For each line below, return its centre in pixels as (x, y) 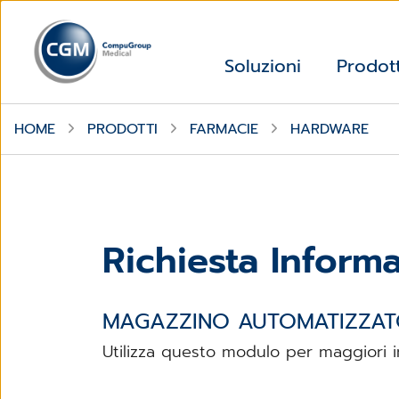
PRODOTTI (122, 129)
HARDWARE (330, 129)
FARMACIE (224, 129)
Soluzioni (263, 66)
